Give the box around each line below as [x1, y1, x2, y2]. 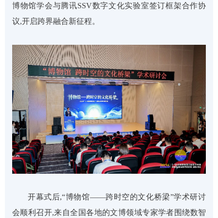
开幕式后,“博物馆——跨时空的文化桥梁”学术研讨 [28, 193, 206, 201]
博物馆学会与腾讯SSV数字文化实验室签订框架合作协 [12, 1, 206, 10]
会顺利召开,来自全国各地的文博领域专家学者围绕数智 [12, 208, 206, 217]
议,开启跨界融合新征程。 [12, 17, 100, 26]
